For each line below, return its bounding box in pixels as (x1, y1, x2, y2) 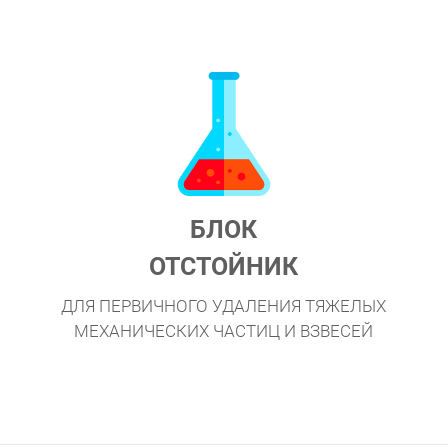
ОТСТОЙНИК (149, 252, 299, 282)
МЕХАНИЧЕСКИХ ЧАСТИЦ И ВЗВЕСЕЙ (74, 320, 374, 341)
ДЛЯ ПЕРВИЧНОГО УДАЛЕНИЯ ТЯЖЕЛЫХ (61, 295, 387, 316)
